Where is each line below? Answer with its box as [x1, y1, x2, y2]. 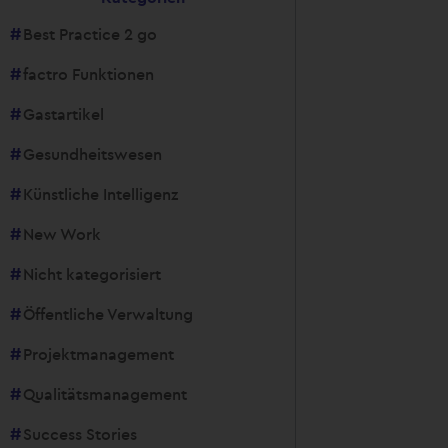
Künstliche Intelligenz [23, 183, 179, 204]
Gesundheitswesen [23, 143, 163, 164]
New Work [23, 223, 102, 244]
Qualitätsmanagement [23, 383, 188, 404]
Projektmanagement [23, 343, 175, 364]
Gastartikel [23, 103, 105, 124]
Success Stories [23, 423, 138, 444]
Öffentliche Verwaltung [23, 303, 194, 324]
